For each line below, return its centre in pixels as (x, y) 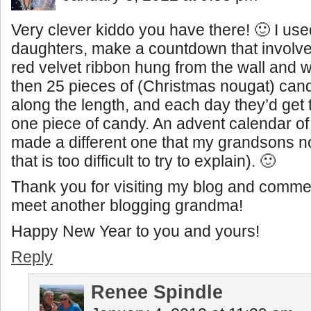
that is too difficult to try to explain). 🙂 (143, 161)
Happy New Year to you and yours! (135, 232)
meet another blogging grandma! (127, 206)
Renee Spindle (157, 293)
